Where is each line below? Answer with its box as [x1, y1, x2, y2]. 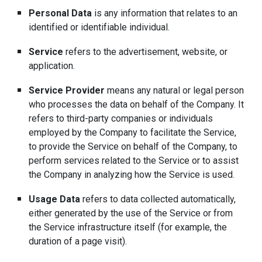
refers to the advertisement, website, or [65, 46, 228, 57]
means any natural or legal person [105, 84, 244, 96]
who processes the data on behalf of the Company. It [29, 98, 244, 110]
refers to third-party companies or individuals [29, 112, 213, 124]
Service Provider [29, 84, 105, 96]
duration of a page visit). [29, 235, 127, 247]
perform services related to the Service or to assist [29, 154, 239, 166]
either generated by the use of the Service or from [29, 207, 233, 219]
